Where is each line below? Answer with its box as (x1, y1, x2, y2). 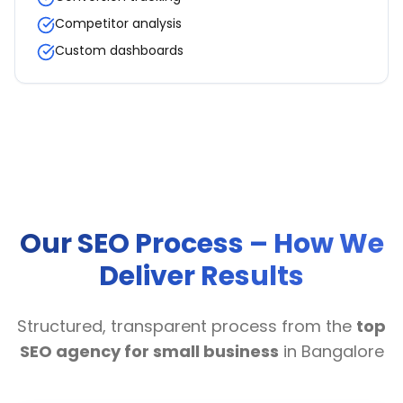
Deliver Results (99, 257, 304, 295)
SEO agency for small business (19, 340, 279, 363)
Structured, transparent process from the (17, 315, 356, 337)
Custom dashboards (55, 41, 184, 59)
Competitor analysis (55, 14, 182, 32)
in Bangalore (278, 340, 384, 363)
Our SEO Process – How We (19, 225, 384, 263)
